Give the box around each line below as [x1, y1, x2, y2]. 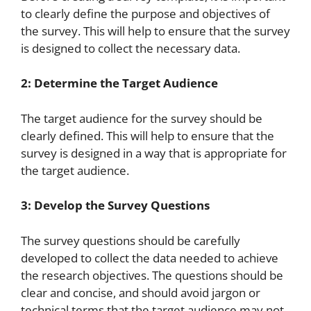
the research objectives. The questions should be [21, 267, 283, 283]
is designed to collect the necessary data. [21, 40, 240, 56]
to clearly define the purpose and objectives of [21, 5, 270, 22]
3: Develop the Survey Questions [21, 197, 210, 213]
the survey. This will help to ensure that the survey [21, 22, 290, 39]
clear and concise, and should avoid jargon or [21, 284, 260, 301]
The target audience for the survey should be [21, 110, 262, 126]
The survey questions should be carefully [21, 232, 240, 249]
